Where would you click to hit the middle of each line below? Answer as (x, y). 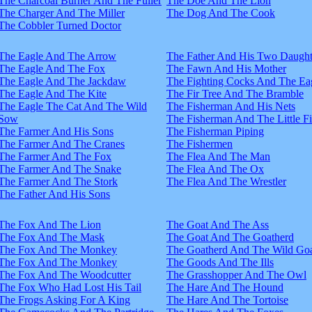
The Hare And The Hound (225, 287)
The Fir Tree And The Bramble (235, 93)
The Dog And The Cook (221, 13)
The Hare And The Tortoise (227, 299)
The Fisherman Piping (215, 131)
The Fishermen (200, 143)
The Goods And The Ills (220, 262)
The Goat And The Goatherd (230, 237)
